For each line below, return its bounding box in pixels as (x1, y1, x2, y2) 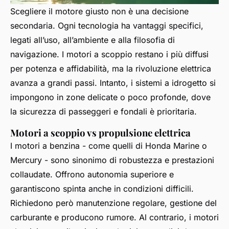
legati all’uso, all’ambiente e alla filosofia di (10, 34, 175, 45)
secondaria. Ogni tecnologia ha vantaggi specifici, (10, 20, 203, 31)
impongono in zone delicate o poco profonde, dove (10, 91, 211, 102)
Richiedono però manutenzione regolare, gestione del (10, 197, 217, 208)
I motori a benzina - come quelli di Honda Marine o (10, 140, 207, 151)
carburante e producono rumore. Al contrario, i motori (10, 212, 219, 222)
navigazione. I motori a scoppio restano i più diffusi (10, 49, 209, 59)
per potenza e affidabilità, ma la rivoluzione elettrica (10, 63, 211, 74)
